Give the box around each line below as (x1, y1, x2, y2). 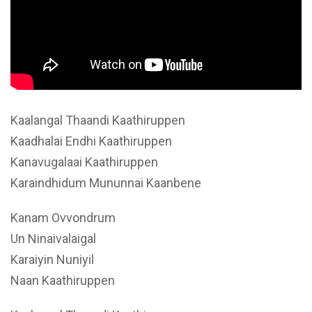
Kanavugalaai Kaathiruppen (10, 155, 158, 170)
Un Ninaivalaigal (10, 231, 96, 247)
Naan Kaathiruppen (10, 273, 115, 288)
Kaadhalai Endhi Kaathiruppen (10, 134, 172, 149)
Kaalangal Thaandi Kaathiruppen (10, 113, 185, 128)
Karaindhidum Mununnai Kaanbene (10, 175, 201, 191)
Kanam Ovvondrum (10, 210, 116, 226)
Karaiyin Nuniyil (10, 252, 94, 267)
